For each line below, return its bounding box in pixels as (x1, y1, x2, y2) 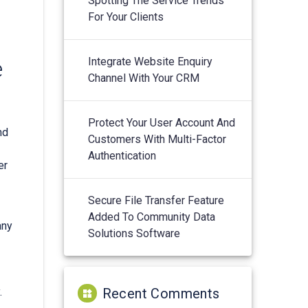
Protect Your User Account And (88, 115, 236, 129)
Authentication (88, 148, 157, 162)
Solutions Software (88, 226, 181, 240)
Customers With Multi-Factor (88, 132, 227, 146)
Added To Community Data (88, 210, 216, 223)
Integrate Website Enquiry (88, 54, 213, 68)
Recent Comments (102, 285, 220, 302)
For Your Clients (88, 10, 164, 23)
